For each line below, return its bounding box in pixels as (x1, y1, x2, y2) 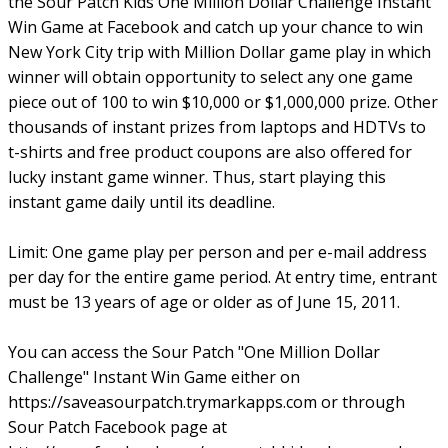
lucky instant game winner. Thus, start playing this (8, 166, 386, 188)
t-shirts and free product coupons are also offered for (8, 141, 412, 163)
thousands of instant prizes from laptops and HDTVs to (8, 116, 426, 138)
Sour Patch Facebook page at (8, 416, 227, 438)
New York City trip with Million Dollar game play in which (8, 41, 431, 63)
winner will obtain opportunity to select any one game (8, 66, 413, 88)
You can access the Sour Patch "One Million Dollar (8, 341, 380, 363)
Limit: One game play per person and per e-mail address (8, 241, 427, 263)
